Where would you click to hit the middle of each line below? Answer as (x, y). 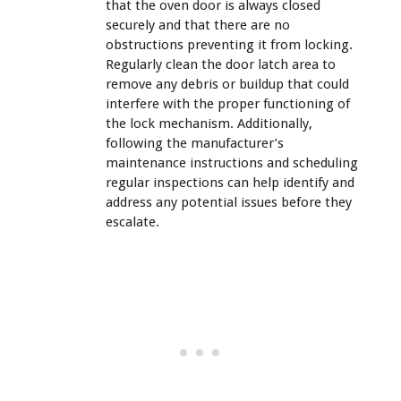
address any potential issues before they (229, 202)
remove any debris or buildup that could (227, 84)
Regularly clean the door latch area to (221, 64)
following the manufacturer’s (195, 143)
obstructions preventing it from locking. (229, 44)
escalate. (132, 222)
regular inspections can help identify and (230, 182)
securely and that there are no (198, 25)
